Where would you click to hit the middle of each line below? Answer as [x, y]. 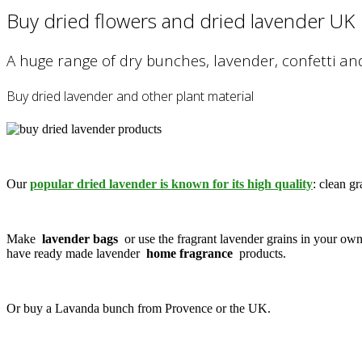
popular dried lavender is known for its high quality [171, 184]
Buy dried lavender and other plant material [130, 96]
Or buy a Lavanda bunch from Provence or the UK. [139, 309]
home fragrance [189, 254]
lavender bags [80, 239]
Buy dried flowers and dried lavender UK [181, 20]
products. [261, 254]
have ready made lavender [75, 254]
